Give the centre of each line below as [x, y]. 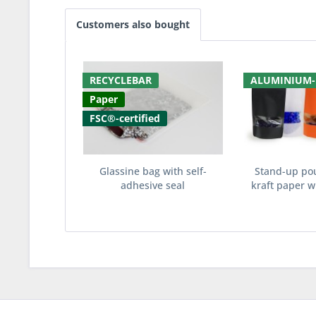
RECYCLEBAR [121, 80]
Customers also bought [133, 24]
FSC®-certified [125, 118]
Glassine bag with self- [153, 171]
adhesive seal [153, 185]
